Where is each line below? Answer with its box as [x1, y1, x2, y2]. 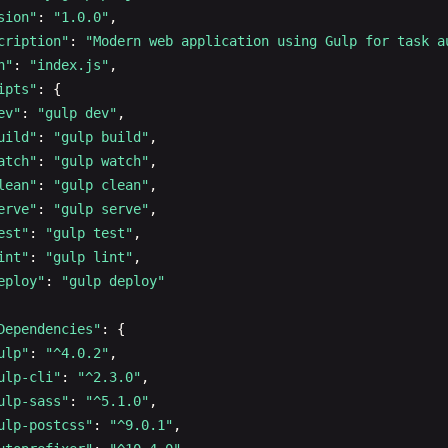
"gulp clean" [53, 177, 149, 193]
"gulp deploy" [61, 273, 165, 289]
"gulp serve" [53, 201, 149, 217]
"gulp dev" [37, 105, 117, 121]
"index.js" [29, 57, 109, 73]
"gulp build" [53, 129, 149, 145]
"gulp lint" [45, 249, 133, 265]
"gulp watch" [53, 153, 149, 169]
